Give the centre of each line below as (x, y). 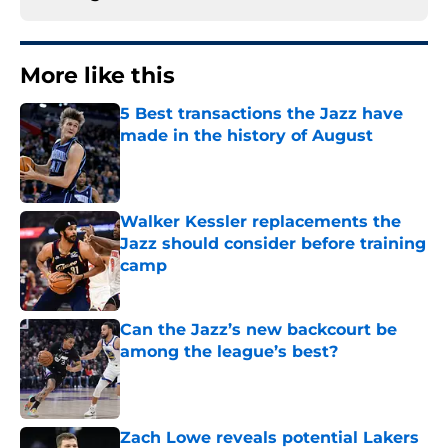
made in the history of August (246, 136)
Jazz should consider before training (273, 244)
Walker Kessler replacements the (260, 222)
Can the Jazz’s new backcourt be (258, 330)
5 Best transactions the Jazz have (261, 114)
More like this (97, 76)
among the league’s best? (229, 352)
